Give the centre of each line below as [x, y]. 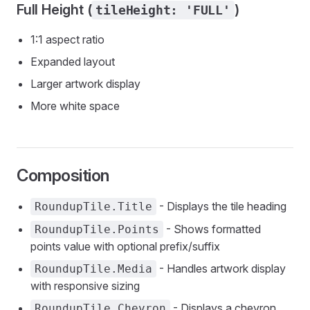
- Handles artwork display [221, 268]
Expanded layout [73, 62]
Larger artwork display [85, 84]
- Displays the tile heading [221, 206]
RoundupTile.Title [93, 207]
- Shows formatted [212, 229]
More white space [75, 106]
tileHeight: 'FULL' [163, 10]
